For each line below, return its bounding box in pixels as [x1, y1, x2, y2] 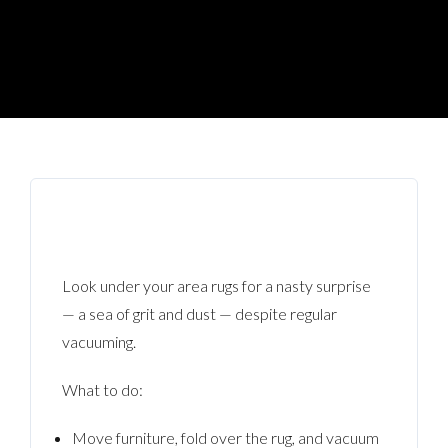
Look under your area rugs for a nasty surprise [62, 275, 372, 295]
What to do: [62, 379, 144, 399]
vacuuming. [62, 331, 137, 351]
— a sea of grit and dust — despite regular [62, 303, 338, 323]
